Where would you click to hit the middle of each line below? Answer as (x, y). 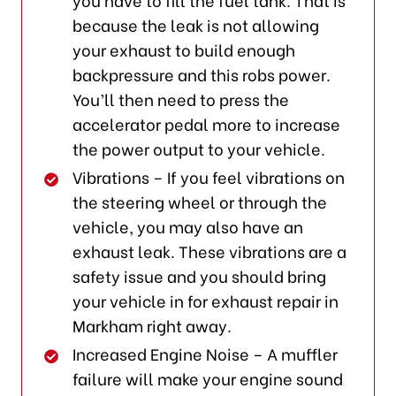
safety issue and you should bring (200, 275)
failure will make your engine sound (208, 377)
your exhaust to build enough (184, 49)
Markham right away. (152, 324)
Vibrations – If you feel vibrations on (209, 176)
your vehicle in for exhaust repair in (206, 300)
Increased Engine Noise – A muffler (206, 353)
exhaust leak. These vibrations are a (210, 250)
